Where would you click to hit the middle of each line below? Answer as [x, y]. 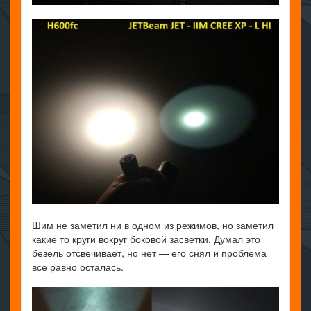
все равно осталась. [78, 267]
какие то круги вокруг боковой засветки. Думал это [146, 239]
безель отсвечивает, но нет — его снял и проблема [149, 253]
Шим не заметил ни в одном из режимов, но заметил [153, 225]
